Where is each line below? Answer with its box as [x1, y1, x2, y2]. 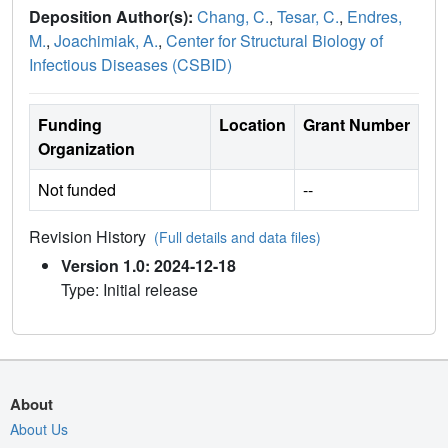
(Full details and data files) [154, 227, 321, 248]
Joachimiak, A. [54, 29, 158, 53]
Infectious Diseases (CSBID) [29, 53, 232, 77]
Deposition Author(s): [29, 5, 197, 29]
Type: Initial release [61, 278, 198, 302]
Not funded [38, 178, 116, 202]
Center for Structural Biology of [166, 29, 383, 53]
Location [219, 113, 286, 137]
